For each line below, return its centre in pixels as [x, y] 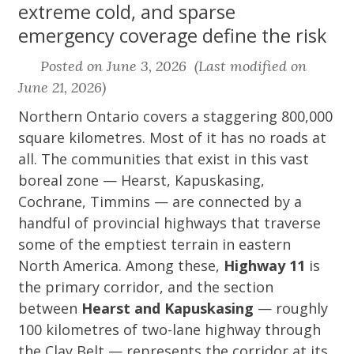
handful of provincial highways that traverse [170, 223]
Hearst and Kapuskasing [168, 308]
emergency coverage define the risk [173, 36]
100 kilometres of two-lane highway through [170, 330]
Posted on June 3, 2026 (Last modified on [171, 66]
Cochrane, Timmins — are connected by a [160, 201]
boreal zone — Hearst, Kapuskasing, [142, 180]
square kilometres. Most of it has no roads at [173, 137]
